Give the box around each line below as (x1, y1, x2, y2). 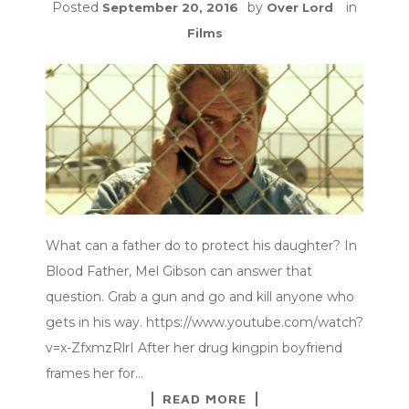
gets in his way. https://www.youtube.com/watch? (46, 313, 363, 330)
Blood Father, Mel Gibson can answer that (46, 262, 312, 279)
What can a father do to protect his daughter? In (46, 236, 357, 254)
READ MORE (163, 390, 246, 406)
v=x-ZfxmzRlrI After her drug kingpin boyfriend (46, 339, 342, 356)
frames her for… (46, 364, 143, 382)
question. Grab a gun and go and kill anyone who (46, 288, 354, 305)
